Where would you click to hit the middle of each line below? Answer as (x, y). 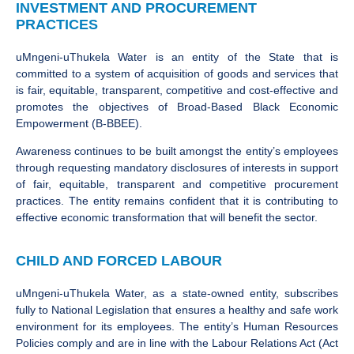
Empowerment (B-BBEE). (79, 123)
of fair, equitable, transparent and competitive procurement (177, 185)
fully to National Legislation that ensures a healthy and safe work (177, 310)
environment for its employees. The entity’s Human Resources (177, 327)
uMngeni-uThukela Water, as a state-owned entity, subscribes (177, 294)
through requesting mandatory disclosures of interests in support (177, 168)
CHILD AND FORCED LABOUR (119, 261)
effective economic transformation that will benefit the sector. (167, 218)
